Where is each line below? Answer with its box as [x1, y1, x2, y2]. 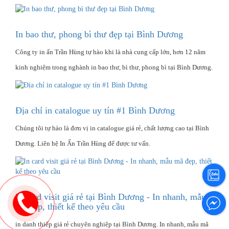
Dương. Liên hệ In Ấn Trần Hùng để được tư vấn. [15, 139, 150, 147]
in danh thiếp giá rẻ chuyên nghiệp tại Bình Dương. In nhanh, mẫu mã [15, 220, 209, 228]
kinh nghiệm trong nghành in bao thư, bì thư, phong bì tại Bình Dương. [15, 63, 213, 71]
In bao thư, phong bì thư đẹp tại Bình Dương [15, 29, 183, 39]
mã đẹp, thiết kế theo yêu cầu [15, 201, 125, 212]
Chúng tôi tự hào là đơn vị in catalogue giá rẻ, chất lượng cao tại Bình [15, 124, 209, 132]
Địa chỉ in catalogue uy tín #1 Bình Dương [15, 105, 175, 116]
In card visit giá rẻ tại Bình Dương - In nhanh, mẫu [15, 191, 206, 202]
